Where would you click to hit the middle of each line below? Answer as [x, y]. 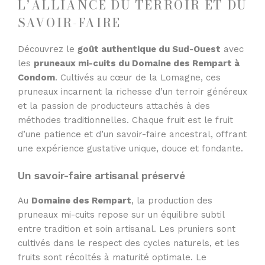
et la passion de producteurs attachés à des [114, 106]
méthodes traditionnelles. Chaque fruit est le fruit [125, 120]
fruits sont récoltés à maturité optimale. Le [112, 257]
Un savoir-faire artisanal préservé [101, 176]
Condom [36, 77]
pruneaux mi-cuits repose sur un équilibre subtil [121, 214]
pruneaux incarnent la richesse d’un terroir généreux [132, 91]
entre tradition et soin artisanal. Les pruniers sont [127, 229]
